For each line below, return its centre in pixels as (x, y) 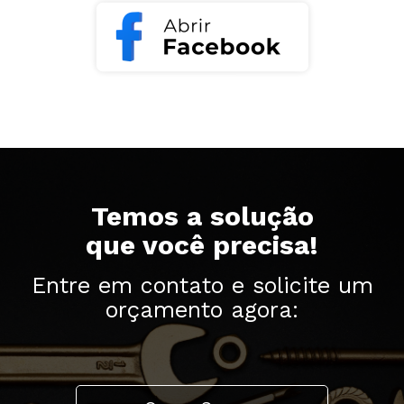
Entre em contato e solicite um (202, 286)
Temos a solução (202, 216)
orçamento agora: (202, 310)
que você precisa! (202, 245)
